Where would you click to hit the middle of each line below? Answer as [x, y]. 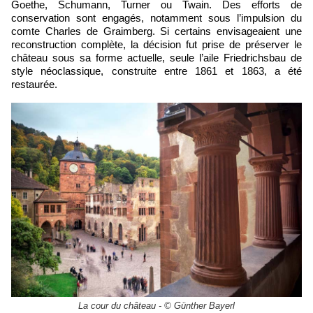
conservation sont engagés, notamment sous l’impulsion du [156, 17]
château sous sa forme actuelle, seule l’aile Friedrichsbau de [156, 57]
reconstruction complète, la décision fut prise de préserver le [156, 44]
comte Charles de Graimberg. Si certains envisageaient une [156, 31]
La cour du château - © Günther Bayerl [156, 305]
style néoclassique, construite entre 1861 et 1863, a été [156, 71]
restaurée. [34, 84]
